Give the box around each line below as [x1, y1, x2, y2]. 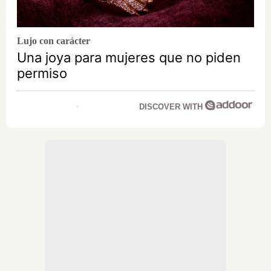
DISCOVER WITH [139, 102, 205, 112]
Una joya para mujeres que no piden [17, 50, 241, 66]
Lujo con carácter [17, 36, 90, 47]
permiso [17, 65, 67, 82]
